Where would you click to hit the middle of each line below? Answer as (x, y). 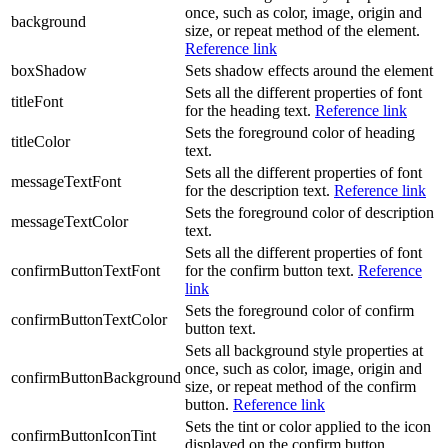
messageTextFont (66, 181)
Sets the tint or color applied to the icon (308, 426)
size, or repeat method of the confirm (300, 386)
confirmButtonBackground (96, 377)
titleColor (40, 141)
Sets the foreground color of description (309, 212)
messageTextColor (69, 221)
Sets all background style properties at (304, 350)
